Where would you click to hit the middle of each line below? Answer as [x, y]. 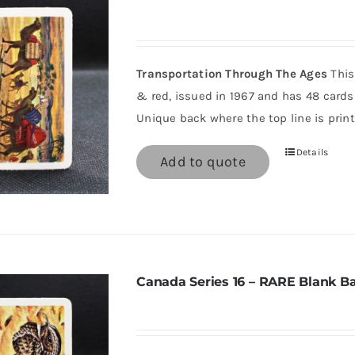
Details [312, 152]
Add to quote [203, 162]
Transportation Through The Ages [232, 74]
